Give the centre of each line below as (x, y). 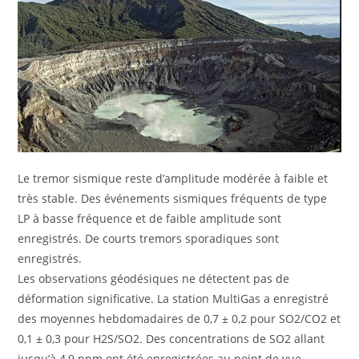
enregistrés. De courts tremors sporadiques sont (149, 239)
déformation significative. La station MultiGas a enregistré (173, 299)
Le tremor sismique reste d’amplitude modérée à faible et (173, 179)
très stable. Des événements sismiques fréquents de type (173, 199)
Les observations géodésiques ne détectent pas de (154, 279)
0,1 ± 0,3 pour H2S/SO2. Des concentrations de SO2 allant (171, 339)
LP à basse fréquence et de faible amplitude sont (150, 219)
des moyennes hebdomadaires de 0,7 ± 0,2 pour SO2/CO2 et (179, 319)
